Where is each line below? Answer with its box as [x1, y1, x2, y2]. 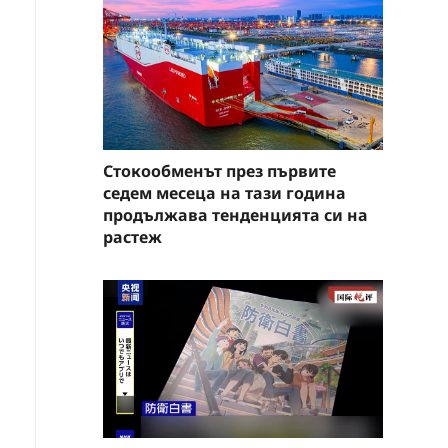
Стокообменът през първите [103, 160, 336, 182]
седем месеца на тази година [103, 182, 346, 204]
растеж [103, 226, 162, 248]
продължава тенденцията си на [103, 204, 368, 226]
